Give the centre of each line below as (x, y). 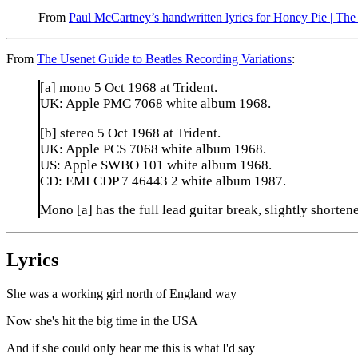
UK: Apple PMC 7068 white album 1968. (155, 103)
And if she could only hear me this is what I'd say (131, 348)
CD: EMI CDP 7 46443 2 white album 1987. (163, 181)
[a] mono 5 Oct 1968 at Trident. (129, 87)
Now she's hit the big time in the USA (102, 321)
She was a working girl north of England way (121, 294)
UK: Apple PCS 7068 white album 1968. (153, 149)
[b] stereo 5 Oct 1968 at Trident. (130, 133)
